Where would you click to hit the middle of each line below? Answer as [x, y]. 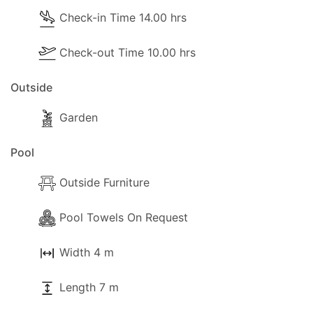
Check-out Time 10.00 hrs [128, 52]
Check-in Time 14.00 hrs [123, 17]
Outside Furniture [104, 182]
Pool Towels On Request [124, 217]
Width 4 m [87, 252]
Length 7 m [89, 287]
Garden [79, 117]
